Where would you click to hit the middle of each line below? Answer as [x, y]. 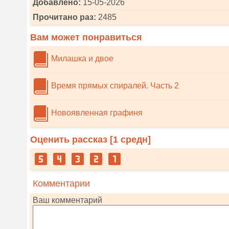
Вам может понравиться [86, 37]
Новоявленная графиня [96, 113]
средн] [134, 140]
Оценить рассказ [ [72, 140]
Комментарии [61, 184]
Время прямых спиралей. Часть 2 [114, 86]
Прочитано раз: [64, 17]
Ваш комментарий [67, 200]
